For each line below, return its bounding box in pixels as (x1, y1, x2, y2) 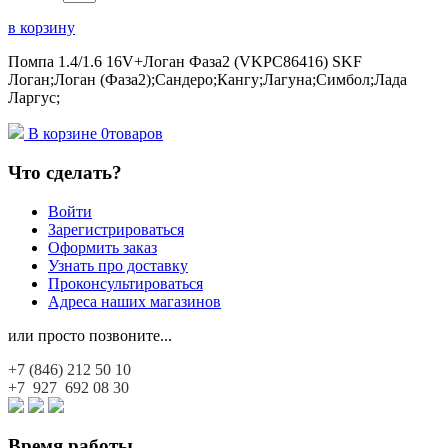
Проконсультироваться (48, 274, 203, 292)
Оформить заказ (48, 238, 157, 256)
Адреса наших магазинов (48, 292, 221, 310)
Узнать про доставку (48, 256, 188, 274)
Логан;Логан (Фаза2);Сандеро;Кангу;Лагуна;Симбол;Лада (8, 71, 407, 89)
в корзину (8, 19, 75, 37)
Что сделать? (8, 161, 122, 183)
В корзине (28, 125, 97, 143)
